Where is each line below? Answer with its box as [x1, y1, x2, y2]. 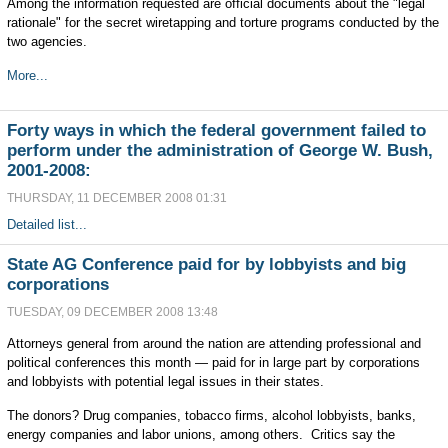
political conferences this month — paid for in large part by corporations [6, 355, 420, 370]
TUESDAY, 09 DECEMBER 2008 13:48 [6, 305, 218, 319]
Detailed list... [6, 217, 87, 232]
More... [6, 68, 48, 83]
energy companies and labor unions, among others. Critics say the [6, 427, 395, 442]
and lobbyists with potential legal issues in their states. [6, 374, 324, 389]
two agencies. [6, 34, 87, 49]
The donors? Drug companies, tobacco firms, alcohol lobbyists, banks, [6, 408, 416, 423]
